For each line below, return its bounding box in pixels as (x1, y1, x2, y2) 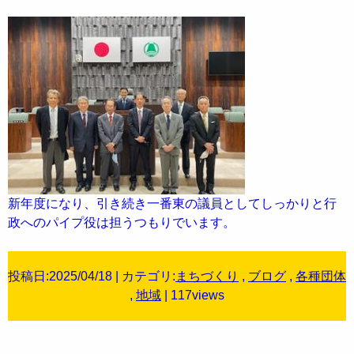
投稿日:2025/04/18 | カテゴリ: (8, 269, 175, 284)
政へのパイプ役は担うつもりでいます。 (8, 216, 235, 230)
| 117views (161, 288, 224, 303)
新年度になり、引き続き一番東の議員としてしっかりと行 (8, 197, 337, 211)
